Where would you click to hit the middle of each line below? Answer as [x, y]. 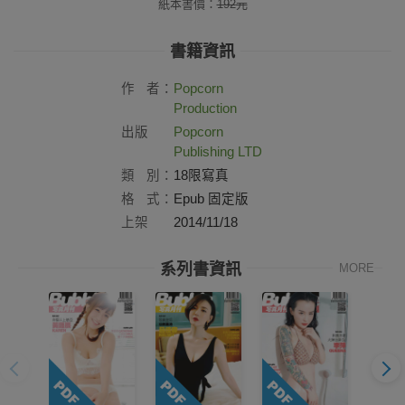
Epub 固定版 [211, 198]
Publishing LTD [218, 151]
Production [205, 108]
